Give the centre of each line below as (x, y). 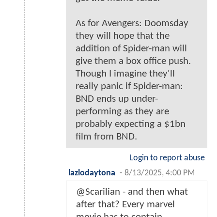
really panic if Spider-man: (129, 86)
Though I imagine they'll (125, 74)
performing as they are (122, 111)
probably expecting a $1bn (131, 124)
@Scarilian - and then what (132, 192)
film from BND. (106, 137)
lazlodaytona (92, 173)
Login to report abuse (167, 158)
